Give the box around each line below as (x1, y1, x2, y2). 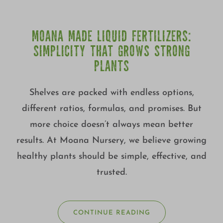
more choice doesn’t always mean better (30, 119, 193, 129)
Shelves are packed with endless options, (29, 88, 194, 98)
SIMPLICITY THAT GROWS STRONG (33, 45, 190, 60)
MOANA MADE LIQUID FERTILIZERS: (31, 30, 192, 45)
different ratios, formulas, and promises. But (21, 104, 202, 113)
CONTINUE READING (73, 209, 150, 216)
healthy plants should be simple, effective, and (16, 151, 207, 161)
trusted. (96, 167, 127, 177)
